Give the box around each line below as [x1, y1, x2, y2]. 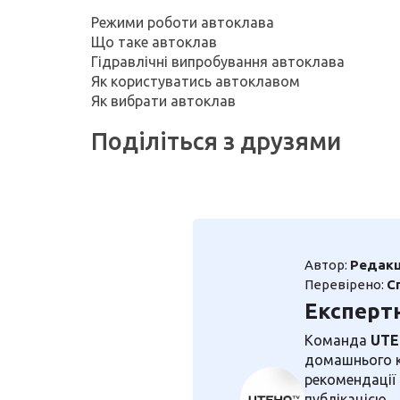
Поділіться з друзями [91, 128, 341, 155]
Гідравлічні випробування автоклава [91, 54, 345, 71]
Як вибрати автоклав [91, 93, 236, 110]
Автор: [304, 257, 350, 273]
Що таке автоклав [91, 34, 217, 51]
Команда [304, 332, 371, 349]
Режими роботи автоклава [91, 14, 274, 31]
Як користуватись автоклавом [91, 73, 300, 90]
